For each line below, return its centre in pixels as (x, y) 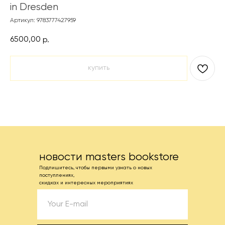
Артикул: (23, 21)
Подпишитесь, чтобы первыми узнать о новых (96, 168)
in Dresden (34, 7)
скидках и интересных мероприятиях (86, 183)
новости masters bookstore (109, 157)
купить (99, 68)
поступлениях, (57, 175)
